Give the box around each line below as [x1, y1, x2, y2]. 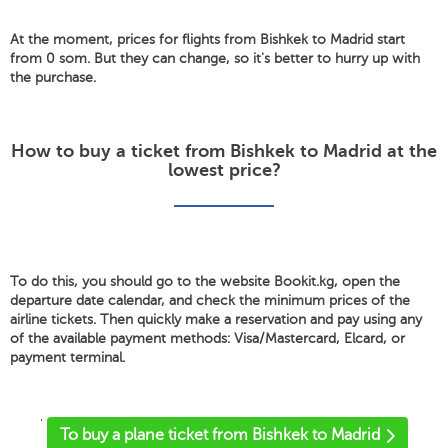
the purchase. [10, 70, 96, 85]
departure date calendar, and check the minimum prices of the [10, 293, 410, 308]
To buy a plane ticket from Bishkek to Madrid [60, 426, 380, 444]
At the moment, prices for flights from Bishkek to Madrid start [10, 32, 405, 47]
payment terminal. [10, 350, 125, 365]
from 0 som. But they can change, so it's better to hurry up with [10, 51, 420, 66]
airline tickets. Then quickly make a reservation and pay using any [10, 312, 422, 327]
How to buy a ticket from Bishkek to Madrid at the [11, 141, 437, 161]
